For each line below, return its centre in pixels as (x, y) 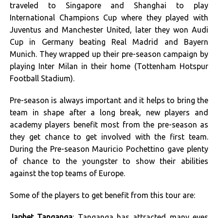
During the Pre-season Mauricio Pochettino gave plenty (109, 149)
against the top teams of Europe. (67, 173)
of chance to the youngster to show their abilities (109, 161)
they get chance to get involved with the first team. (109, 137)
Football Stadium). (42, 78)
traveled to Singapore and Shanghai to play (109, 5)
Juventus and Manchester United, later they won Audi (109, 30)
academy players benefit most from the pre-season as (109, 125)
